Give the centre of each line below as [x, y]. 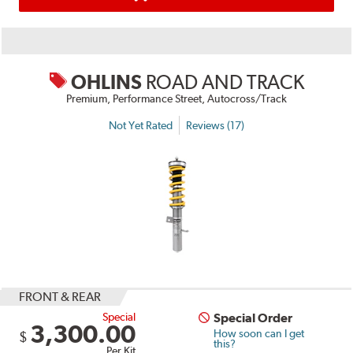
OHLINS [106, 82]
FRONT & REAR [60, 297]
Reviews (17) [215, 125]
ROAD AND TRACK [225, 82]
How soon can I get [259, 334]
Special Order [253, 318]
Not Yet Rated [141, 125]
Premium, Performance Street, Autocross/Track [176, 99]
